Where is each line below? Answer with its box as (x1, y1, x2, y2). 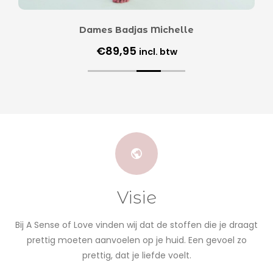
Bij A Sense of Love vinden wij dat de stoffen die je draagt (15, 219, 258, 232)
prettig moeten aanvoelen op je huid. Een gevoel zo (26, 234, 247, 247)
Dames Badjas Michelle (79, 24, 194, 35)
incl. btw (138, 45, 177, 58)
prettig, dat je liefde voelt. (82, 249, 191, 262)
